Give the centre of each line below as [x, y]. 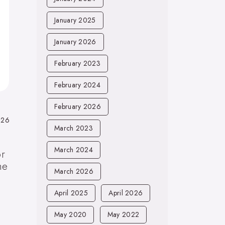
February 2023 [77, 63]
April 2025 [71, 193]
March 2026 [74, 171]
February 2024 [77, 85]
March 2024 [74, 150]
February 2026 [78, 106]
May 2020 [71, 214]
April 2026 [126, 193]
